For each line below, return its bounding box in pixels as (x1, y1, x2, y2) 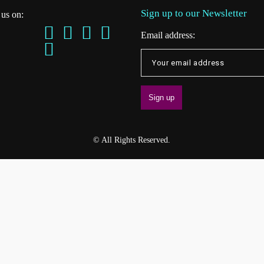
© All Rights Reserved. (93, 136, 171, 144)
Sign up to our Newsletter (141, 8, 247, 19)
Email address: (141, 30, 195, 40)
